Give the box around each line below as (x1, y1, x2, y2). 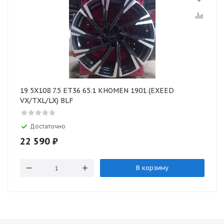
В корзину (135, 163, 168, 172)
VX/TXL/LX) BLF (20, 96, 73, 105)
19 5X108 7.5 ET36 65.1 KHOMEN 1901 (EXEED (20, 86, 174, 95)
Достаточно (30, 122, 65, 130)
